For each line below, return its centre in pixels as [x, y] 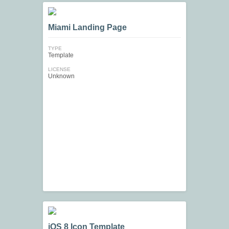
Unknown [61, 76]
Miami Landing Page [87, 28]
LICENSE [59, 70]
